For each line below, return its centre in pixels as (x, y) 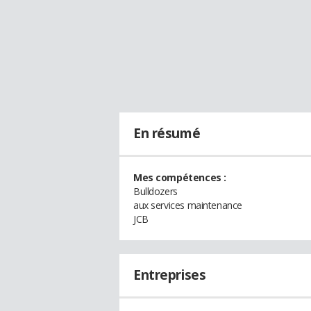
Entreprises (170, 275)
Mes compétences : (180, 177)
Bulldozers (155, 191)
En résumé (167, 133)
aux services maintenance (188, 205)
